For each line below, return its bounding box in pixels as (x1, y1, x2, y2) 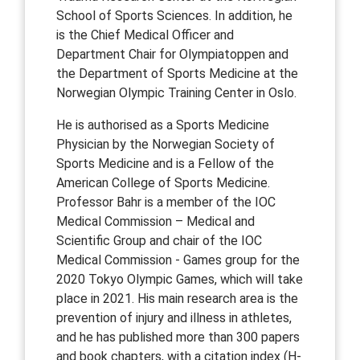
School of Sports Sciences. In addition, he (55, 7, 292, 23)
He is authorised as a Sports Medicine (55, 117, 269, 133)
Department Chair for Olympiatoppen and (55, 46, 288, 62)
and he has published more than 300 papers (55, 329, 300, 345)
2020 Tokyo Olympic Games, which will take (55, 271, 303, 287)
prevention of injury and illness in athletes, (55, 309, 292, 325)
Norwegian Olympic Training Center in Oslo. (55, 84, 297, 100)
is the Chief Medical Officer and (55, 27, 234, 43)
